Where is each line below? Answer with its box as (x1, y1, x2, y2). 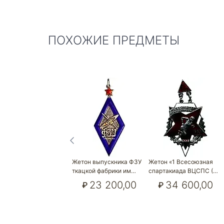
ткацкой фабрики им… (72, 167, 136, 174)
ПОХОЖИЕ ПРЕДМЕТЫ (48, 33, 179, 47)
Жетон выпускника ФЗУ (72, 158, 141, 165)
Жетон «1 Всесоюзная (148, 158, 213, 165)
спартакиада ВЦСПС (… (148, 167, 218, 174)
